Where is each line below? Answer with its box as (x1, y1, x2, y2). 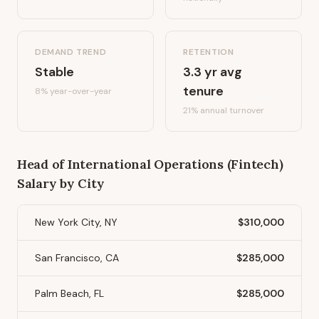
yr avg (202, 63, 242, 80)
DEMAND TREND (35, 46, 107, 58)
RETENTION (183, 46, 234, 58)
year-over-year (48, 85, 112, 97)
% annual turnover (191, 105, 264, 116)
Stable (35, 63, 74, 80)
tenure (183, 83, 224, 100)
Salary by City (17, 175, 105, 192)
